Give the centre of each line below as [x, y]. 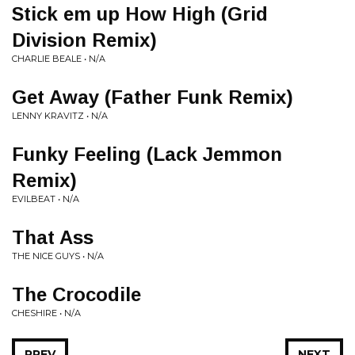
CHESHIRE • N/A [46, 313]
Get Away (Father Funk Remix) [153, 97]
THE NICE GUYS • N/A [58, 256]
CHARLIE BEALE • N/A [59, 59]
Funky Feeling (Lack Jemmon [147, 154]
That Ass [53, 237]
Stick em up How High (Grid [140, 14]
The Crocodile [76, 294]
